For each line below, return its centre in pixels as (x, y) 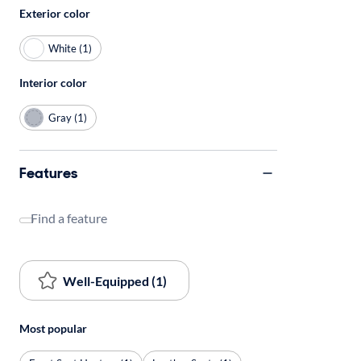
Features (48, 173)
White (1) (70, 48)
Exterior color (55, 13)
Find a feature (69, 218)
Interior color (53, 83)
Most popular (53, 328)
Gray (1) (68, 117)
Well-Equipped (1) (115, 280)
